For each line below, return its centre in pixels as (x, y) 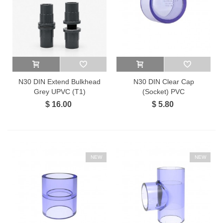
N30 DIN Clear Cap (164, 81)
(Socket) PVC (164, 91)
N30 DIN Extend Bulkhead (59, 81)
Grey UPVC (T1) (59, 91)
